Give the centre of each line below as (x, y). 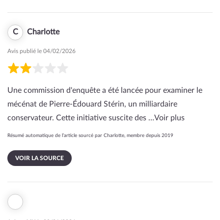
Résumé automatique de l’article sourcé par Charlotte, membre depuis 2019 (90, 136)
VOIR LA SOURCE (40, 158)
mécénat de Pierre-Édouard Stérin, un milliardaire (92, 104)
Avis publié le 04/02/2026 (41, 51)
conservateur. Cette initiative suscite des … (81, 118)
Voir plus (169, 118)
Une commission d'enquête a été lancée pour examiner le (105, 90)
